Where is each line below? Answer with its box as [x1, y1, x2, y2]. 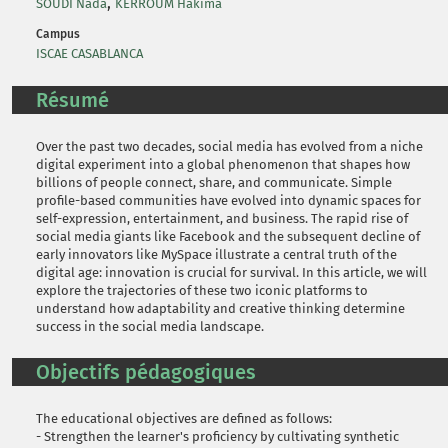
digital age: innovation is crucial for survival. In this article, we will [36, 265, 427, 280]
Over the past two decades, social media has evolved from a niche [36, 139, 423, 154]
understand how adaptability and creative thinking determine [36, 301, 405, 316]
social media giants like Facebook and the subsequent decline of [36, 229, 420, 244]
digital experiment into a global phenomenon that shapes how [36, 157, 410, 172]
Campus [36, 27, 80, 41]
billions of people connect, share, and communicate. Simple [36, 175, 392, 190]
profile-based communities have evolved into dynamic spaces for [36, 193, 421, 208]
